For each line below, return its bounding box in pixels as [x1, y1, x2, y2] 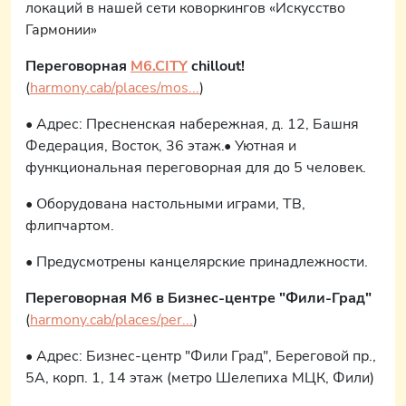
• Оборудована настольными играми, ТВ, [25, 194, 305, 214]
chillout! [188, 56, 245, 76]
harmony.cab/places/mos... [30, 78, 199, 98]
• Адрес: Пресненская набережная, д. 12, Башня [25, 114, 359, 134]
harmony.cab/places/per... [30, 310, 193, 330]
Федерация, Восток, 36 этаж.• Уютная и [25, 136, 296, 156]
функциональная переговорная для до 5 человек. [25, 158, 366, 178]
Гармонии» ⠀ [25, 20, 111, 40]
